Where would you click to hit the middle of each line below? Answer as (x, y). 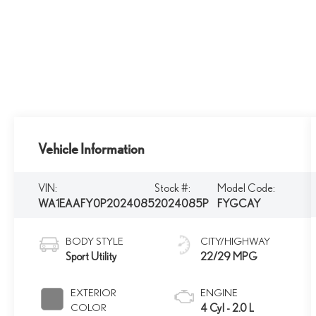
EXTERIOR (94, 292)
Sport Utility (92, 256)
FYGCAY (239, 203)
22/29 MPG (229, 256)
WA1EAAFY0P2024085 (97, 203)
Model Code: (246, 187)
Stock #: (173, 187)
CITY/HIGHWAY (236, 241)
